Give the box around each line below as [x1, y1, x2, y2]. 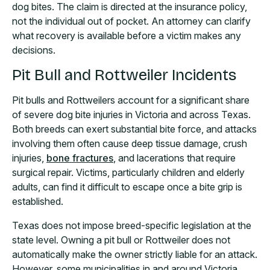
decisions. [12, 44, 55, 57]
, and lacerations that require [113, 152, 236, 165]
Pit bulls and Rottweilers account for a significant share [12, 94, 250, 107]
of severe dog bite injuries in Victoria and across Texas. [12, 108, 251, 121]
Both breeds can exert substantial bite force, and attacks [12, 123, 257, 136]
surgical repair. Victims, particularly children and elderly [12, 166, 245, 179]
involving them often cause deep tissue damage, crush [12, 137, 247, 150]
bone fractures [46, 152, 113, 165]
